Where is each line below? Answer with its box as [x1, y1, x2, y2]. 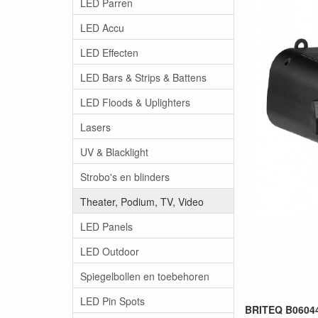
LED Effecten [80, 45, 138, 60]
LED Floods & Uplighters [80, 94, 190, 109]
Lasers [80, 119, 111, 134]
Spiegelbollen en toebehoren [80, 268, 209, 283]
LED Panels [80, 219, 133, 234]
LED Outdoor [80, 243, 139, 258]
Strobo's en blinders [80, 169, 170, 184]
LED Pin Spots [80, 293, 145, 308]
